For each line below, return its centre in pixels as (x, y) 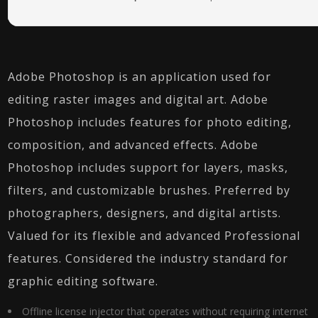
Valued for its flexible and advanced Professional (154, 236)
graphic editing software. (83, 281)
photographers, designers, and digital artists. (145, 213)
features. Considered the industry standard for (148, 258)
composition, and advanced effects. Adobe (133, 145)
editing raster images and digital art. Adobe (138, 99)
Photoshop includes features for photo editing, (150, 122)
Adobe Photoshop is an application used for (140, 77)
